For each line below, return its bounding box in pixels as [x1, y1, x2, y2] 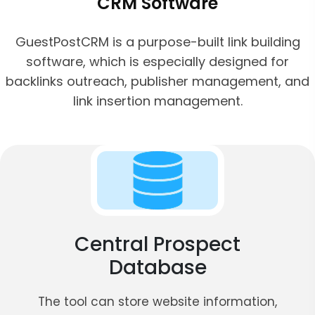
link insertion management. [72, 91, 243, 110]
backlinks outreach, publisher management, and [6, 72, 309, 90]
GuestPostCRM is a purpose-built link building [15, 32, 300, 51]
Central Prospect [75, 230, 240, 258]
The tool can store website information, [38, 292, 277, 310]
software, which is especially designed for [26, 52, 289, 70]
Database [108, 253, 207, 281]
